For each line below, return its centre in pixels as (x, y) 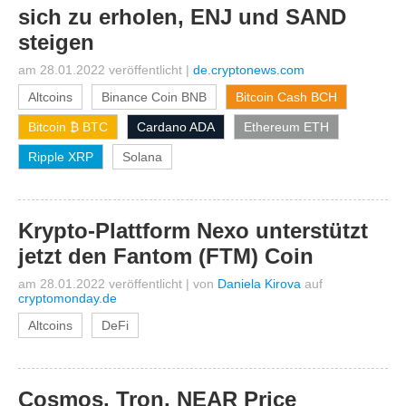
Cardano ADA (176, 127)
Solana (142, 157)
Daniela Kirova (259, 284)
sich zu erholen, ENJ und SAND (182, 17)
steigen (56, 42)
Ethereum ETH (286, 127)
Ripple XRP (61, 157)
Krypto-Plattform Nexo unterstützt (193, 231)
